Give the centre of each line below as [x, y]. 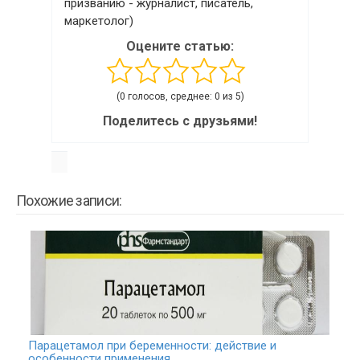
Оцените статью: [180, 47]
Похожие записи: [69, 201]
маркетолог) [99, 21]
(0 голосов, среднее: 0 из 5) [180, 97]
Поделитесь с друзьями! [180, 121]
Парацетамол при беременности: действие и [152, 346]
